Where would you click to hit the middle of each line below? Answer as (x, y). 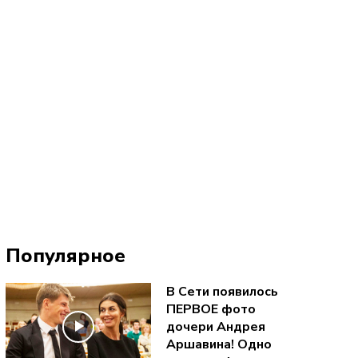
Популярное (65, 256)
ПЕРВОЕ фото (211, 309)
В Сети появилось (222, 291)
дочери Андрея (215, 326)
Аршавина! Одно (219, 344)
